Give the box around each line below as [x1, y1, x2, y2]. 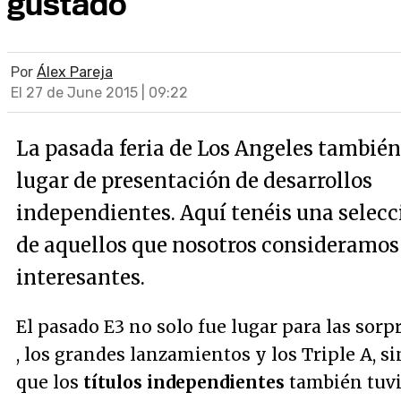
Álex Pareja [37, 64, 113, 81]
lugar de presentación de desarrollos [16, 168, 372, 193]
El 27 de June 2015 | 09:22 [11, 84, 188, 101]
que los [16, 371, 83, 393]
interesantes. [16, 265, 145, 290]
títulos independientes [83, 371, 285, 393]
